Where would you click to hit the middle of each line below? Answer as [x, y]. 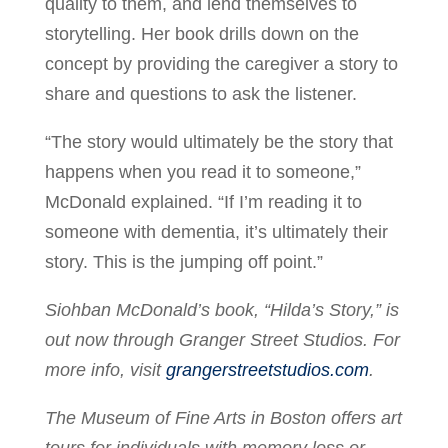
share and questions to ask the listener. [200, 93]
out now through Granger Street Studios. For [222, 339]
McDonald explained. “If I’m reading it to [203, 201]
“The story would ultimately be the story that [218, 141]
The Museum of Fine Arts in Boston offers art [223, 417]
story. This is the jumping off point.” [183, 261]
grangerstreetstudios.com [267, 369]
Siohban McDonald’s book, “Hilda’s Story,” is [221, 309]
